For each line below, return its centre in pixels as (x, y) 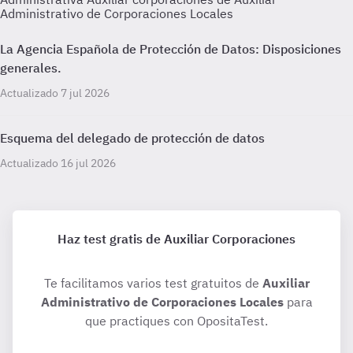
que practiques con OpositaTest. (176, 321)
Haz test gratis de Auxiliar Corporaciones (176, 239)
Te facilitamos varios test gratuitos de (153, 283)
